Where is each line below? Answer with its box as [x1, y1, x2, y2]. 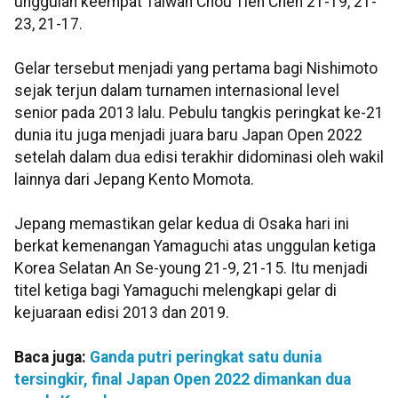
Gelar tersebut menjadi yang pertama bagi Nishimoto [14, 60, 378, 78]
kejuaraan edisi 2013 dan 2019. [14, 304, 229, 322]
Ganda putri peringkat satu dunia [90, 348, 322, 367]
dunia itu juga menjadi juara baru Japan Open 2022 [14, 126, 362, 145]
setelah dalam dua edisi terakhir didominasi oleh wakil [14, 148, 384, 167]
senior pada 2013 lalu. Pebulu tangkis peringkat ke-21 [14, 104, 384, 123]
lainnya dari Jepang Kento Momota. [14, 171, 254, 189]
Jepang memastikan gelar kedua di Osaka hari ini [14, 215, 349, 234]
